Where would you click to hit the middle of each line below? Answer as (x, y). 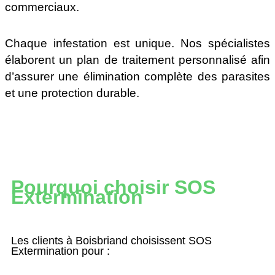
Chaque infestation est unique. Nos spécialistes (137, 43)
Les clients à (43, 240)
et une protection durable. (72, 93)
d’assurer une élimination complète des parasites (137, 76)
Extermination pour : (60, 251)
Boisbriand (102, 240)
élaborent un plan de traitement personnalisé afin (137, 60)
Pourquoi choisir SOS (113, 188)
